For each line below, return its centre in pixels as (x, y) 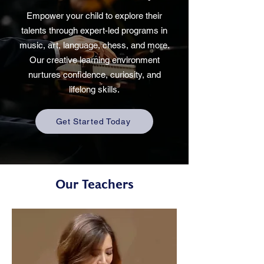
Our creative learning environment (94, 60)
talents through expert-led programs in (94, 30)
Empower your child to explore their (94, 16)
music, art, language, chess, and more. (94, 45)
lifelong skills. (94, 89)
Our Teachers (94, 185)
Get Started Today (93, 121)
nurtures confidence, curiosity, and (94, 75)
